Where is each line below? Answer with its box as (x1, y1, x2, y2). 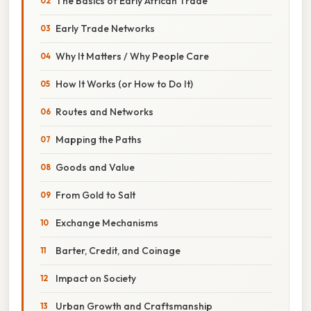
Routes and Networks (56, 105, 153, 118)
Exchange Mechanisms (56, 216, 158, 229)
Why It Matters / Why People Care (56, 49, 209, 62)
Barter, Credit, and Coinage (56, 244, 180, 257)
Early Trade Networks (56, 22, 155, 35)
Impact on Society (56, 271, 136, 285)
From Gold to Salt (56, 188, 135, 201)
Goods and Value (56, 160, 135, 174)
